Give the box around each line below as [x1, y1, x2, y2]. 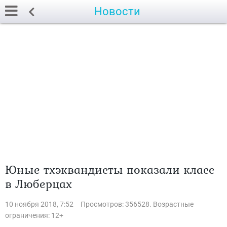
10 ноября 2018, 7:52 [5, 200, 73, 208]
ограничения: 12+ [5, 211, 63, 219]
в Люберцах [5, 175, 72, 193]
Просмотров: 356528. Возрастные [81, 200, 194, 208]
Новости [94, 5, 140, 18]
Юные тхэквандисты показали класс [5, 161, 214, 178]
